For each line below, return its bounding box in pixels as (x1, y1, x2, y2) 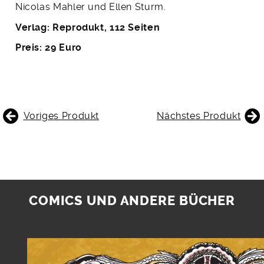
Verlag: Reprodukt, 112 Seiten (15, 21, 160, 33)
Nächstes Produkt (157, 110, 241, 122)
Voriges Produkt (23, 110, 100, 122)
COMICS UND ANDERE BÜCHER (28, 193, 236, 209)
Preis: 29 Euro (15, 42, 82, 54)
